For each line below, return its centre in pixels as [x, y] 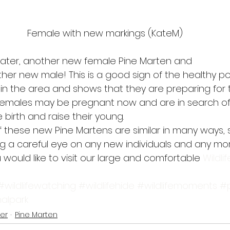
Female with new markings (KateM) [105, 33]
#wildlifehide [107, 185]
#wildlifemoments [177, 185]
